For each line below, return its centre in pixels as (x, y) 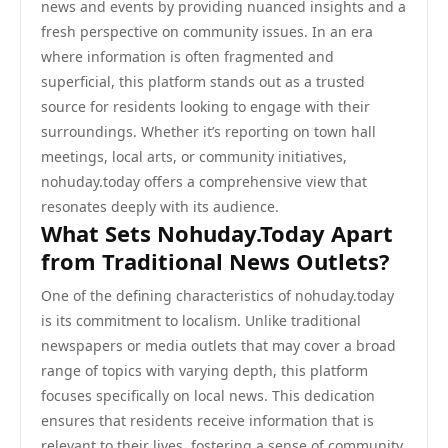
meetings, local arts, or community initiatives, (194, 156)
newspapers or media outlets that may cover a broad (218, 345)
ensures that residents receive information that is (207, 420)
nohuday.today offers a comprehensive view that (204, 181)
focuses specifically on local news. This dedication (208, 395)
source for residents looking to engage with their (205, 106)
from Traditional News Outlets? (215, 261)
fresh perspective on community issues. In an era (207, 31)
